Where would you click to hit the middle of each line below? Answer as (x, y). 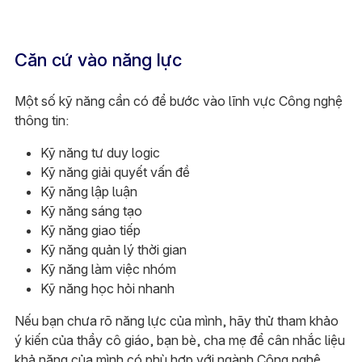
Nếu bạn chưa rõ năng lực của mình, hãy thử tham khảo (176, 320)
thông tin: (41, 120)
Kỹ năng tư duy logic (100, 152)
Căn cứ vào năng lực (98, 59)
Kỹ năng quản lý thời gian (113, 249)
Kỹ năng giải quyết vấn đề (115, 172)
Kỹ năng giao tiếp (90, 230)
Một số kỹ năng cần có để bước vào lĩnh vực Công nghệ (178, 101)
